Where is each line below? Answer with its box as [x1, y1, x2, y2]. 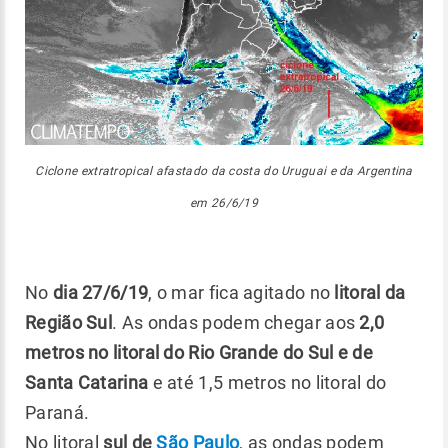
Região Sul [25, 311, 113, 333]
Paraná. [25, 401, 94, 423]
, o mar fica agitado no [148, 281, 335, 303]
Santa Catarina [25, 371, 149, 393]
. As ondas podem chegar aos [112, 311, 360, 333]
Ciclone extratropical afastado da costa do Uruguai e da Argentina [35, 163, 413, 178]
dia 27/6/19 [48, 281, 149, 303]
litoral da [334, 281, 406, 303]
